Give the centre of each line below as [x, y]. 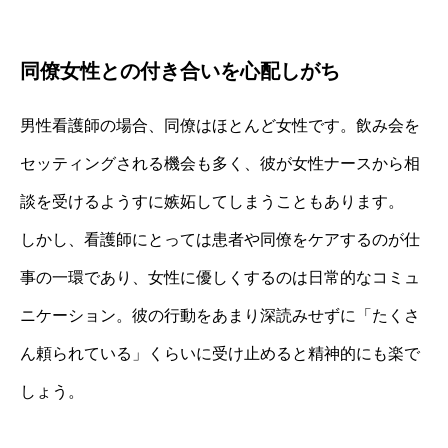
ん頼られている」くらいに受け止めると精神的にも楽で [220, 353]
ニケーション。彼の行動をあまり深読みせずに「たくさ [220, 315]
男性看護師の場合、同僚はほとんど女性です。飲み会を [220, 125]
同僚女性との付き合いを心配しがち [180, 70]
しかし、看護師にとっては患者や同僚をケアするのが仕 [220, 239]
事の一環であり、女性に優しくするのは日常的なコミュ [220, 277]
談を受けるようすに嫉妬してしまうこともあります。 [212, 201]
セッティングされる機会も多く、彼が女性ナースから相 [220, 163]
